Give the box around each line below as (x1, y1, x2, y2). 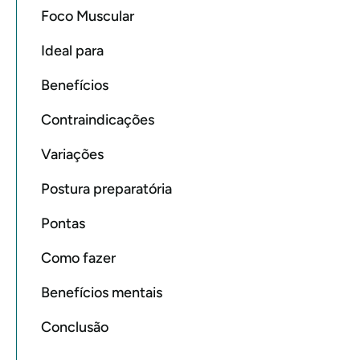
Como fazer (41, 249, 116, 268)
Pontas (41, 215, 85, 233)
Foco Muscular (41, 7, 134, 26)
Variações (41, 145, 104, 164)
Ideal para (41, 42, 104, 60)
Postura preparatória (41, 180, 172, 198)
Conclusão (41, 318, 108, 337)
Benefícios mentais (41, 284, 162, 302)
